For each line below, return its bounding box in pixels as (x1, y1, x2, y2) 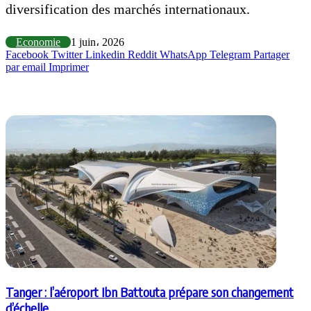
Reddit (128, 48, 157, 60)
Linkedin (85, 48, 125, 60)
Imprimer (49, 60, 89, 73)
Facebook (6, 48, 49, 60)
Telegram (210, 48, 251, 60)
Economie (16, 35, 60, 48)
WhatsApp (160, 48, 207, 60)
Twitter (51, 48, 83, 60)
